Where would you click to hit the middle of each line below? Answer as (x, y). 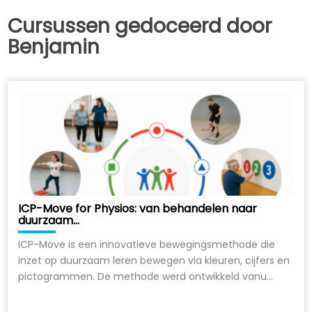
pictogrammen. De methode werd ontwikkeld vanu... (146, 276)
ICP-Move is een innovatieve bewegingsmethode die (147, 244)
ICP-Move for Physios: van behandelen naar (138, 208)
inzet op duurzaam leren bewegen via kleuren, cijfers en (154, 260)
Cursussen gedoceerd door (140, 26)
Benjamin (54, 47)
